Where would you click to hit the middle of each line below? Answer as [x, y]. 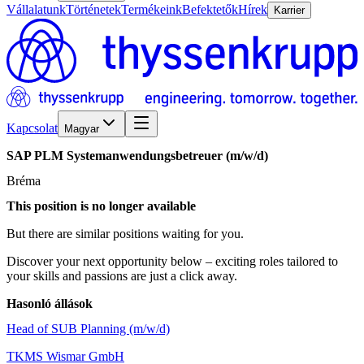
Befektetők [210, 9]
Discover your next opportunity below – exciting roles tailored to [172, 262]
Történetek [93, 9]
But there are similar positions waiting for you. [125, 234]
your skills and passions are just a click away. [122, 276]
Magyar [82, 129]
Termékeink [152, 9]
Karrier [289, 10]
